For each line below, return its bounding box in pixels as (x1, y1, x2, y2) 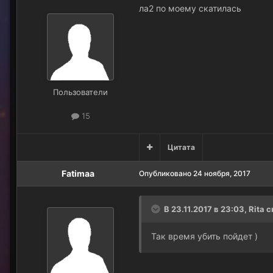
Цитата (168, 142, 195, 152)
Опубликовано (139, 168, 193, 178)
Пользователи (53, 87, 108, 97)
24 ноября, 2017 (193, 168, 250, 178)
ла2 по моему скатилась (139, 2, 244, 13)
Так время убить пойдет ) (151, 230, 258, 241)
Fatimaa (62, 168, 94, 179)
